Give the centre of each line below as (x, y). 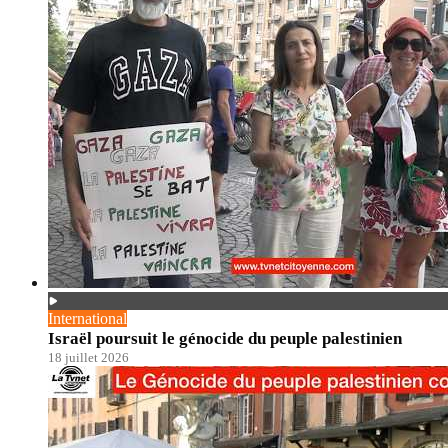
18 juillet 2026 (88, 357)
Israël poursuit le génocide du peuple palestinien (225, 338)
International (87, 318)
